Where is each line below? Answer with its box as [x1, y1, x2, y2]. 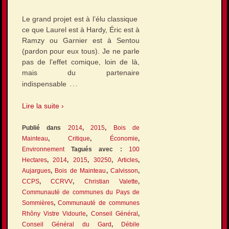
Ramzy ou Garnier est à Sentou [21, 36, 140, 44]
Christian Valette [84, 178, 139, 186]
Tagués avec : [64, 146, 129, 153]
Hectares [21, 156, 47, 164]
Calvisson [110, 167, 139, 175]
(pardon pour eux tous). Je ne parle [21, 47, 140, 55]
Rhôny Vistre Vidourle [21, 210, 86, 218]
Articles [118, 156, 139, 164]
